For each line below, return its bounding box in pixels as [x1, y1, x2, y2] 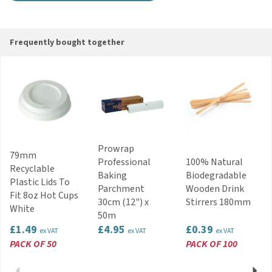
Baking [98, 169, 127, 182]
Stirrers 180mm [186, 195, 251, 209]
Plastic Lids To [10, 175, 70, 189]
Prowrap [98, 142, 134, 155]
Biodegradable [186, 169, 246, 182]
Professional [98, 155, 151, 169]
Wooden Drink [186, 182, 244, 195]
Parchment [98, 182, 144, 195]
